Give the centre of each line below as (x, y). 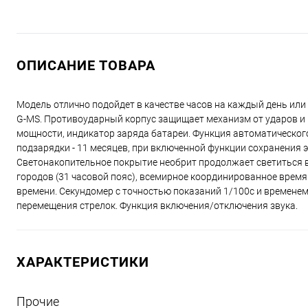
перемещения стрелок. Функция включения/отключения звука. (157, 206)
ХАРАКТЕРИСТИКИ (83, 262)
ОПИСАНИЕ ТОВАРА (86, 66)
